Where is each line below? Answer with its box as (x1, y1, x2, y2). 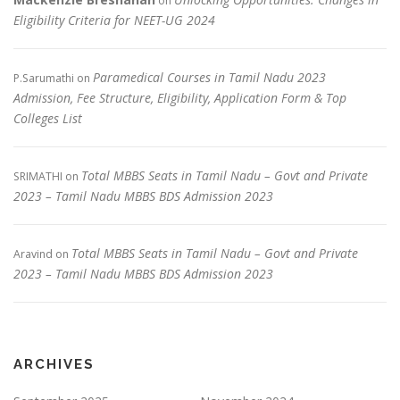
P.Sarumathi (13, 71, 74, 87)
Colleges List (13, 110, 82, 128)
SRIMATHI (13, 169, 62, 185)
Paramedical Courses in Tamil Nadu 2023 (93, 69, 326, 87)
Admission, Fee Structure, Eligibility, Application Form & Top (13, 89, 346, 107)
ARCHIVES (13, 356, 95, 373)
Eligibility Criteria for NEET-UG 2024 (13, 12, 215, 29)
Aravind (13, 246, 53, 262)
